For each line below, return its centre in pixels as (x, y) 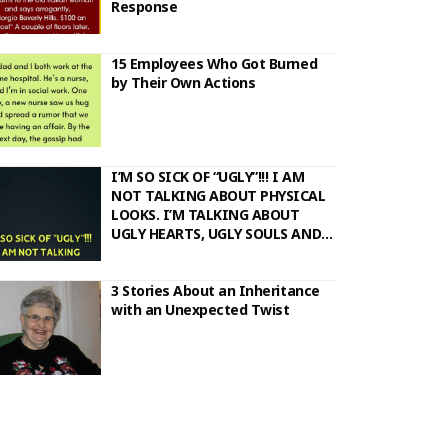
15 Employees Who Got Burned (214, 63)
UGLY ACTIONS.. (164, 253)
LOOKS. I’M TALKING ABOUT (205, 215)
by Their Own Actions (183, 82)
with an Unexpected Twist (200, 310)
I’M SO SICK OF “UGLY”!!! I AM (207, 177)
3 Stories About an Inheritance (215, 291)
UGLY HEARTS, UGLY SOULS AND (216, 234)
